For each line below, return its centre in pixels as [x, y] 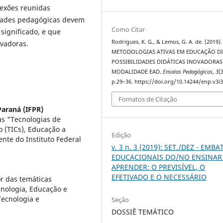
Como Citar [128, 29]
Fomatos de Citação [148, 99]
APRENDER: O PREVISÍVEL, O [159, 167]
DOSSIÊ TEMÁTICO [143, 212]
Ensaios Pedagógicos [188, 71]
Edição [121, 135]
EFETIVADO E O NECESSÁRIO [159, 177]
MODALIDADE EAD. [137, 71]
